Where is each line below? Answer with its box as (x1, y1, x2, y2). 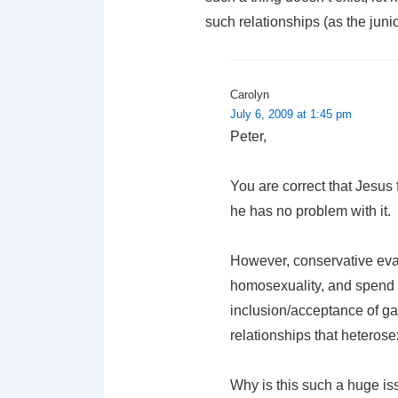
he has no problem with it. (230, 203, 391, 219)
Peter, (230, 128, 267, 144)
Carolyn (230, 87, 269, 101)
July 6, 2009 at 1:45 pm (230, 107, 352, 121)
